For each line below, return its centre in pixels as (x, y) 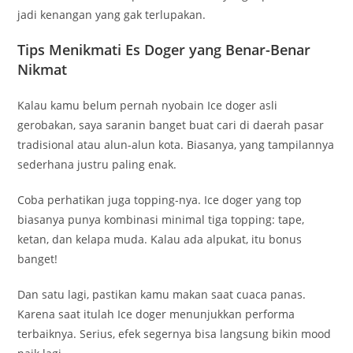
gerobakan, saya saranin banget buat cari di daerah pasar (171, 125)
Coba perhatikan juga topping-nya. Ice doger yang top (160, 200)
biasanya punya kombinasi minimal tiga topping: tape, (161, 220)
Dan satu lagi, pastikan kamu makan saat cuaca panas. (162, 295)
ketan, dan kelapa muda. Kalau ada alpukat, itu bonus (160, 240)
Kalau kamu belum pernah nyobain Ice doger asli (148, 106)
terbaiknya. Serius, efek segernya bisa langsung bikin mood (175, 334)
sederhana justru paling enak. (97, 165)
